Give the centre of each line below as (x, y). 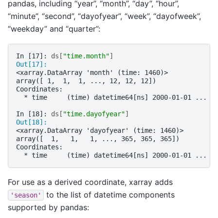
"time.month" (86, 56)
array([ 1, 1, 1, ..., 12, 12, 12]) (86, 81)
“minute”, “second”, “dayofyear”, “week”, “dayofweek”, (104, 16)
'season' (26, 195)
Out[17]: (34, 64)
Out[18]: (34, 122)
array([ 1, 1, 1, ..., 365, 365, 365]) (98, 139)
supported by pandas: (48, 208)
